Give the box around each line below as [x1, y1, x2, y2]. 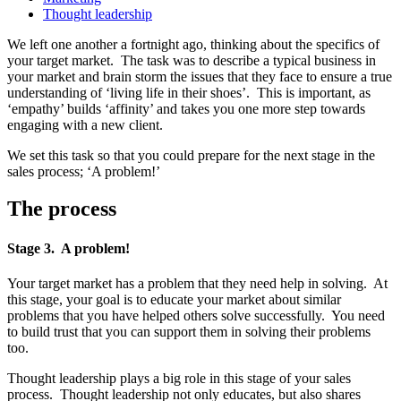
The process [7, 197, 116, 221]
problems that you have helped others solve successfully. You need [7, 307, 385, 323]
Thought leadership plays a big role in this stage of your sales [7, 370, 351, 386]
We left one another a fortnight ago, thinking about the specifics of [7, 36, 380, 52]
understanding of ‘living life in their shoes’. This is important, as [7, 84, 371, 100]
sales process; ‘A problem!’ [7, 163, 160, 179]
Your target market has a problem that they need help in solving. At [7, 275, 388, 291]
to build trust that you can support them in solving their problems [7, 323, 371, 339]
